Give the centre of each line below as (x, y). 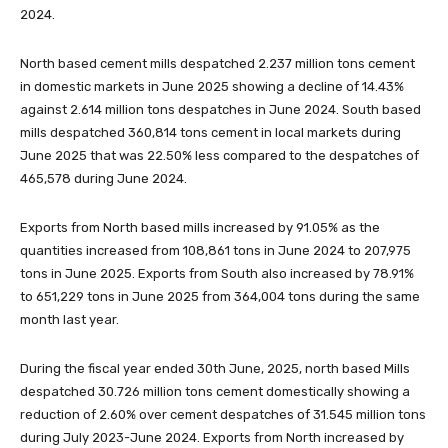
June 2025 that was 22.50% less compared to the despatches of (219, 155)
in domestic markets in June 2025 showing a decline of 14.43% (212, 86)
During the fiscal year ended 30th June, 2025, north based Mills (215, 368)
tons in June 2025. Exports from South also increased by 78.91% (217, 273)
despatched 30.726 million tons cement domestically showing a (215, 391)
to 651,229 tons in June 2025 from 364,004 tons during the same (220, 296)
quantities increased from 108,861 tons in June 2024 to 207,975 (215, 250)
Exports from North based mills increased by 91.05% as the (200, 227)
